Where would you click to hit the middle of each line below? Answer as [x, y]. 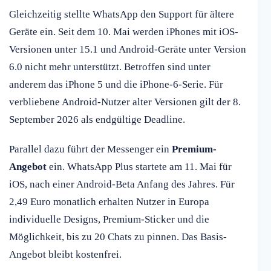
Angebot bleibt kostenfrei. [65, 255]
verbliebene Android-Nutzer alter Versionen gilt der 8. [125, 102]
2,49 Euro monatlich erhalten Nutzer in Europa [109, 202]
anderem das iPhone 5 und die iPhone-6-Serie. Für [116, 85]
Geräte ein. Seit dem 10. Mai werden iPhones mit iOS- [124, 32]
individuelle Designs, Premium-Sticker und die [109, 220]
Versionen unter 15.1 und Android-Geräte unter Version [128, 50]
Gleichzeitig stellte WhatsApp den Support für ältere [122, 15]
